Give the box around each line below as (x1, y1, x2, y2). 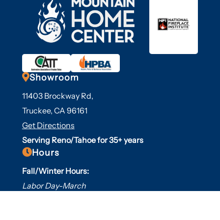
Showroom (29, 72, 79, 83)
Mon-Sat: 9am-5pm (29, 194, 102, 204)
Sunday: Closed (29, 207, 86, 217)
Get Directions (22, 120, 75, 130)
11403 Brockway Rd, (22, 90, 93, 101)
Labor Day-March (22, 180, 86, 191)
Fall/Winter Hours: (22, 165, 89, 176)
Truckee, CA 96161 (22, 105, 87, 115)
